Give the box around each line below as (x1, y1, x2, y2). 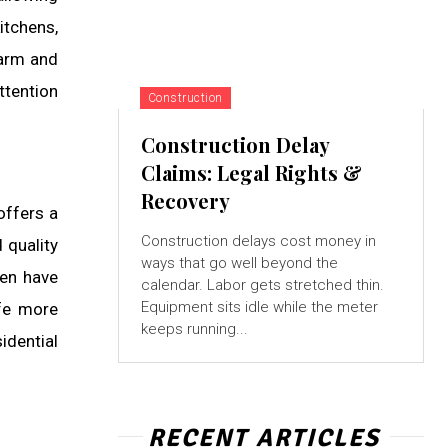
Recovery (140, 187, 230, 215)
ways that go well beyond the (140, 254, 338, 273)
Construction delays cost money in (140, 232, 376, 251)
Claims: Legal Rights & (140, 159, 362, 187)
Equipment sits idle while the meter (140, 298, 378, 317)
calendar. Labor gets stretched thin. (140, 276, 384, 295)
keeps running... (140, 320, 248, 339)
